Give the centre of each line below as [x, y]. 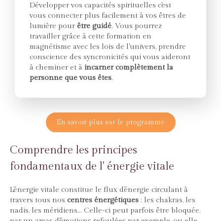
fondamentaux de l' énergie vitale [92, 166]
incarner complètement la [128, 67]
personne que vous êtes [71, 78]
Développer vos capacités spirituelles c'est [100, 5]
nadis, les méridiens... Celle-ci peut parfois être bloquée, [105, 210]
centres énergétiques [103, 200]
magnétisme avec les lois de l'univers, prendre [108, 47]
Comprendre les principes [74, 150]
